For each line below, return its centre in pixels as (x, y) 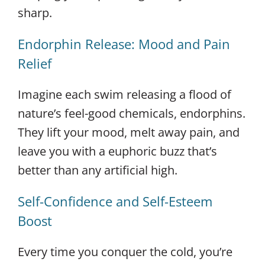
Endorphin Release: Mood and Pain (124, 43)
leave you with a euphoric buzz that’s (117, 151)
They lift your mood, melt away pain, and (129, 132)
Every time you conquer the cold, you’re (125, 251)
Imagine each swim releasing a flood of (125, 94)
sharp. (35, 12)
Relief (35, 63)
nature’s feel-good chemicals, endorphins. (132, 113)
